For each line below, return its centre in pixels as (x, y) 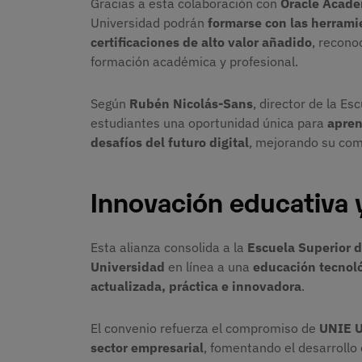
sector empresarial (147, 347)
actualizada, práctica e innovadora (196, 286)
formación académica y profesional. (194, 62)
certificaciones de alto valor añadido (201, 42)
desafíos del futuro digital (170, 143)
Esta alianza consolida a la (169, 247)
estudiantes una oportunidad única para (209, 123)
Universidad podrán (149, 23)
